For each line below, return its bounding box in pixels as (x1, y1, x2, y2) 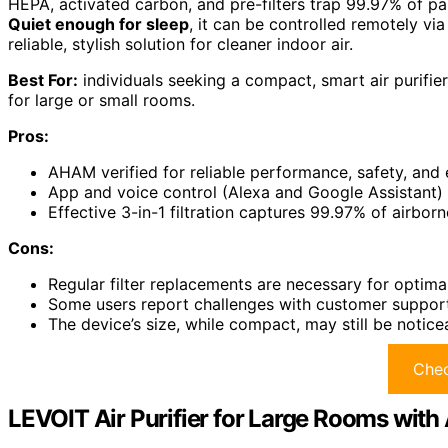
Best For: (8, 70, 78, 91)
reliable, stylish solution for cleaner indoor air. (8, 34, 353, 55)
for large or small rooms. (8, 90, 195, 111)
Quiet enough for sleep (8, 14, 189, 35)
